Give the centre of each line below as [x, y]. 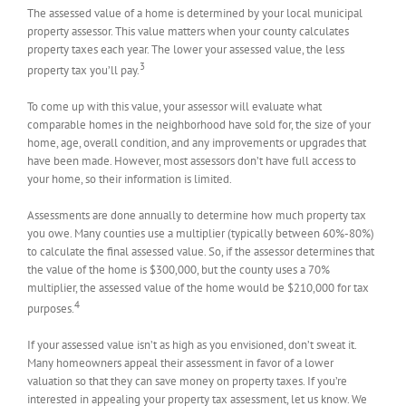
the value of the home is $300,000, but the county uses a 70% [179, 270]
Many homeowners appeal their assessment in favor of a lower [180, 363]
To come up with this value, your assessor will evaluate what [174, 107]
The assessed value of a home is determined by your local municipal [195, 13]
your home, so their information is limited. [130, 179]
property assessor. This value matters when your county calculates [188, 31]
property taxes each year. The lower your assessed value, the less [186, 49]
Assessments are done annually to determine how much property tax [197, 216]
